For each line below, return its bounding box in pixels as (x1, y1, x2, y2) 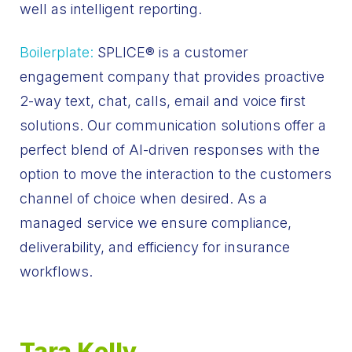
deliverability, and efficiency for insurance (20, 238, 290, 255)
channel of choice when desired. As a (20, 189, 267, 207)
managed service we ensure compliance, (20, 214, 291, 231)
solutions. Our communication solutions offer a (20, 116, 326, 134)
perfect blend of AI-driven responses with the (20, 141, 320, 158)
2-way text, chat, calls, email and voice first (20, 92, 306, 109)
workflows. (20, 262, 93, 280)
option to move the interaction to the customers (20, 165, 332, 182)
